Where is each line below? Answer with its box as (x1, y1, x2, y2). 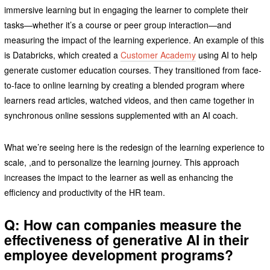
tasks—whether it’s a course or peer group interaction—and (4, 18, 231, 31)
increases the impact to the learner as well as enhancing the (4, 171, 233, 183)
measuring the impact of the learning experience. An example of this (4, 33, 264, 46)
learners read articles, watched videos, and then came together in (4, 93, 254, 106)
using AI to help (195, 48, 257, 61)
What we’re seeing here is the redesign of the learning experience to (4, 140, 265, 153)
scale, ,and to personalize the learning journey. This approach (4, 155, 239, 168)
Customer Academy (120, 48, 196, 61)
